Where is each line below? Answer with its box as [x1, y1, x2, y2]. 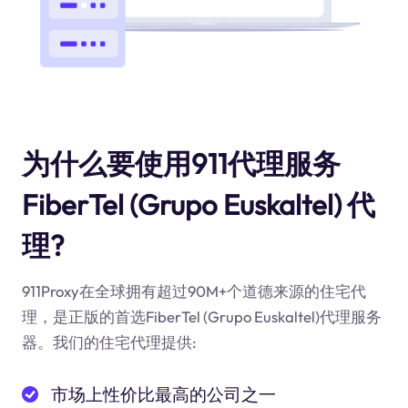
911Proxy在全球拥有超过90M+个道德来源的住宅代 [21, 281, 366, 301]
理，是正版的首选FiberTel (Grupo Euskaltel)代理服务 [21, 307, 382, 327]
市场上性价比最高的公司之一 [51, 382, 277, 405]
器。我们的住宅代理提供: [21, 332, 197, 352]
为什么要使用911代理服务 [21, 145, 341, 181]
